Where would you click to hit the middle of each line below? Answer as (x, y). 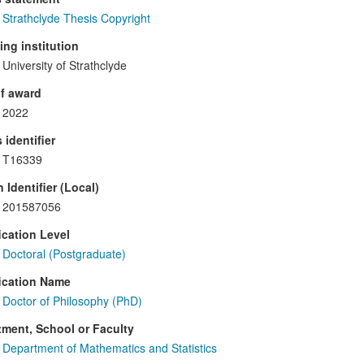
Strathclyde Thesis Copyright (76, 18)
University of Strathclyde (64, 65)
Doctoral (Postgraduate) (64, 254)
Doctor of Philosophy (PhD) (72, 301)
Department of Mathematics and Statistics (109, 348)
